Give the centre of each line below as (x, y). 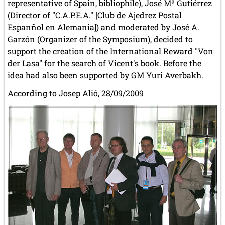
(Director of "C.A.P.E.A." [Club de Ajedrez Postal (95, 15)
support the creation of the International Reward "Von (110, 51)
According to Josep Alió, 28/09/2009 (76, 93)
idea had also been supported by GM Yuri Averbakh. (105, 75)
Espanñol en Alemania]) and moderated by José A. (103, 27)
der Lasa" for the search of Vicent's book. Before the (104, 63)
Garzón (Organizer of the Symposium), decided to (100, 39)
